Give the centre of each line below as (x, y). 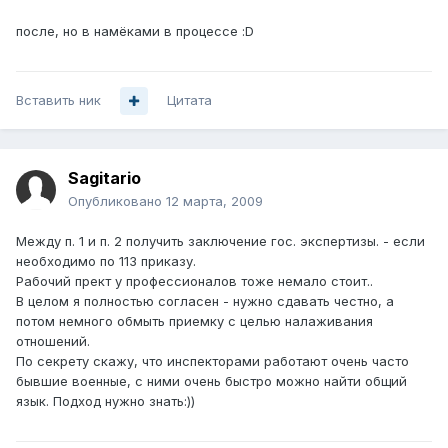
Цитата (189, 100)
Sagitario (104, 178)
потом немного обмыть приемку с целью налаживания (194, 321)
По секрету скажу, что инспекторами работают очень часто (212, 361)
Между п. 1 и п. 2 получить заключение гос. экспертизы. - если (220, 241)
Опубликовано (117, 201)
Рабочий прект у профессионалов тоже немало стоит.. (194, 281)
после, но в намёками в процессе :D (135, 31)
